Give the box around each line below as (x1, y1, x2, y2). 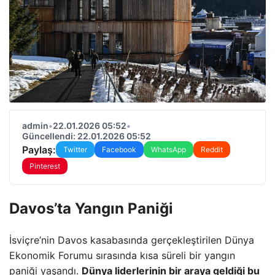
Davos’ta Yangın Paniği (9, 199, 173, 217)
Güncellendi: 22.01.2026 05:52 (22, 131, 151, 141)
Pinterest (29, 161, 60, 171)
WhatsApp (151, 145, 186, 154)
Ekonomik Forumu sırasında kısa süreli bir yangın (9, 249, 235, 261)
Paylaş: (22, 143, 56, 156)
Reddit (201, 145, 223, 154)
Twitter (63, 145, 87, 154)
